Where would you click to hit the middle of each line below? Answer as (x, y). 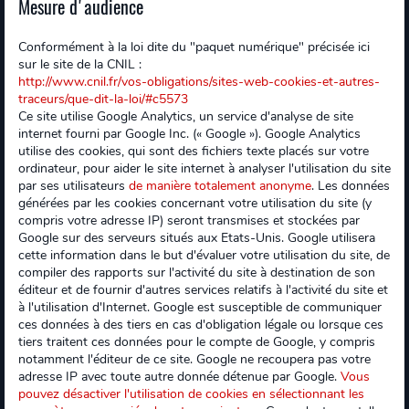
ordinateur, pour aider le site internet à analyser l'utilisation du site (204, 168)
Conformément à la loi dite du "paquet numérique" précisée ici (194, 47)
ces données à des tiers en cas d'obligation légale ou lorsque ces (201, 325)
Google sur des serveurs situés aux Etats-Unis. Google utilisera (197, 238)
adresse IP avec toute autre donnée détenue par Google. (179, 377)
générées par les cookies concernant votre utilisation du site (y (195, 203)
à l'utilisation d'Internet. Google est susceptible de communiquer (200, 307)
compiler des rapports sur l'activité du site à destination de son (197, 273)
